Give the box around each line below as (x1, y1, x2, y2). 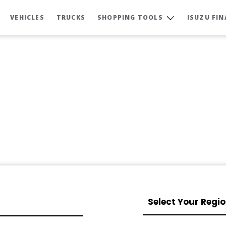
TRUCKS (56, 13, 86, 22)
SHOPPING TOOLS (97, 13, 163, 22)
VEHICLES (10, 13, 44, 22)
